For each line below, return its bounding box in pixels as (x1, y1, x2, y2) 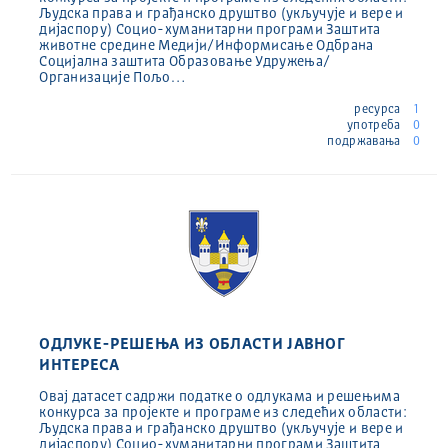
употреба (346, 119, 404, 132)
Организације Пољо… (39, 70, 185, 85)
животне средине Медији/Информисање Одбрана (39, 38, 374, 53)
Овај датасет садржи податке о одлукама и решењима (39, 389, 400, 404)
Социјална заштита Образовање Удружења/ (39, 54, 331, 69)
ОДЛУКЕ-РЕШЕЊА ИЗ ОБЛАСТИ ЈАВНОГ (39, 336, 346, 353)
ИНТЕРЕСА (39, 357, 120, 374)
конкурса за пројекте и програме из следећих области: (39, 405, 407, 420)
